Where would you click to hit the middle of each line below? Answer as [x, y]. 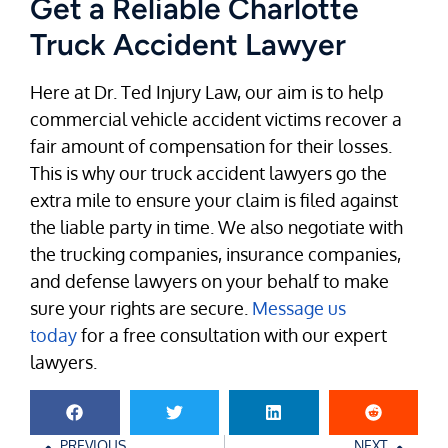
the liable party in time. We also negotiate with [216, 226]
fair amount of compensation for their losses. [211, 145]
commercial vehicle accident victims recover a [216, 118]
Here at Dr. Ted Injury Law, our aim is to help [207, 91]
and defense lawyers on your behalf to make [209, 280]
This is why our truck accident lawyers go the [208, 172]
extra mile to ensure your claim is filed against [214, 199]
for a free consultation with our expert [232, 334]
